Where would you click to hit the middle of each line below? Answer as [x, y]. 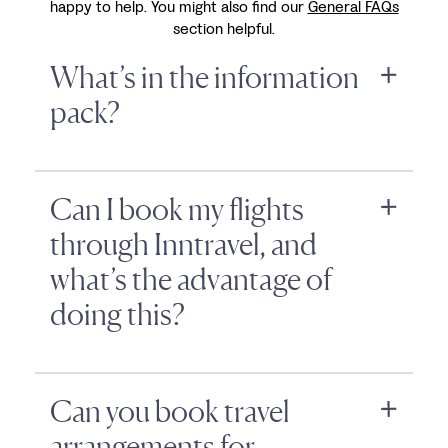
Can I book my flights [177, 208]
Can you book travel [169, 410]
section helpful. [224, 28]
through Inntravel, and [183, 243]
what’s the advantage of [191, 278]
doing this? [117, 313]
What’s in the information [204, 76]
